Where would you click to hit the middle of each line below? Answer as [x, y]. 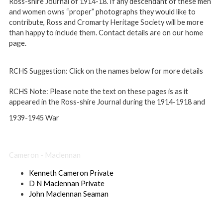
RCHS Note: [29, 91]
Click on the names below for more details [136, 71]
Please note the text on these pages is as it [119, 91]
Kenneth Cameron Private [71, 173]
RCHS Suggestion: [38, 71]
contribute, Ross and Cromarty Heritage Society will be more [106, 22]
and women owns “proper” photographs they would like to [102, 11]
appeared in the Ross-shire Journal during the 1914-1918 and [107, 102]
